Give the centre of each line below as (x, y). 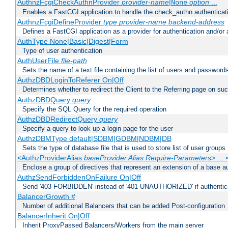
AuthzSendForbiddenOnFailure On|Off (79, 177)
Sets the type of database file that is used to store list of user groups (124, 148)
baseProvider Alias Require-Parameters (147, 158)
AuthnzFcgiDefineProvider (60, 22)
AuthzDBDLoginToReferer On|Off (70, 80)
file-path (74, 61)
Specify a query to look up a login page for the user (98, 129)
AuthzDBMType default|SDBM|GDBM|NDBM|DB (94, 139)
